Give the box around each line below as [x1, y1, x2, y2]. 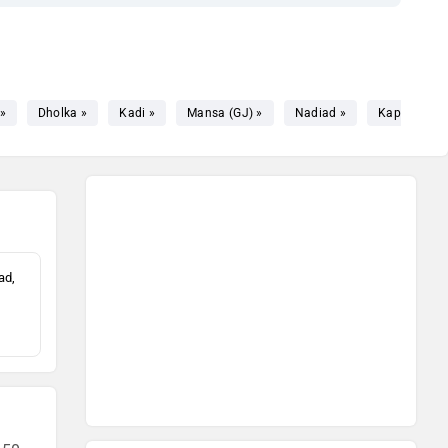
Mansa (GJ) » [187, 106, 263, 120]
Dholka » [37, 106, 88, 120]
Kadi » [119, 106, 156, 120]
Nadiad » [294, 106, 347, 120]
